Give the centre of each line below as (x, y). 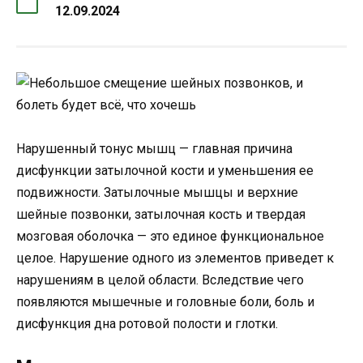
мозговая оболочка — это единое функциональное (170, 237)
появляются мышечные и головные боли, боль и (165, 302)
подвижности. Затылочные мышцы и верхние (157, 193)
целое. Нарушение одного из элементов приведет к (175, 258)
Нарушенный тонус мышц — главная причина (154, 149)
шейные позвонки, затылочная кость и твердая (161, 215)
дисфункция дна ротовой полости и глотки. (147, 324)
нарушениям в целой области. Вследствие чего (160, 280)
